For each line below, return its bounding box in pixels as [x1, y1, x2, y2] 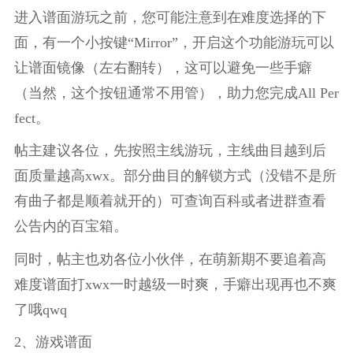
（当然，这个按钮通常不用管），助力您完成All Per [13, 84, 339, 101]
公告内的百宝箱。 [13, 218, 128, 235]
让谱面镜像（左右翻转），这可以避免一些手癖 [13, 59, 312, 76]
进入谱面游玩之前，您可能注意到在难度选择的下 [13, 9, 326, 25]
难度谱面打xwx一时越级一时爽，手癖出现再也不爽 [13, 276, 336, 292]
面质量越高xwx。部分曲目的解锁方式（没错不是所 [13, 168, 336, 184]
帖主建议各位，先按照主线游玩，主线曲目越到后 [13, 143, 326, 159]
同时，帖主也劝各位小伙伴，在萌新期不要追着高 [13, 251, 326, 267]
